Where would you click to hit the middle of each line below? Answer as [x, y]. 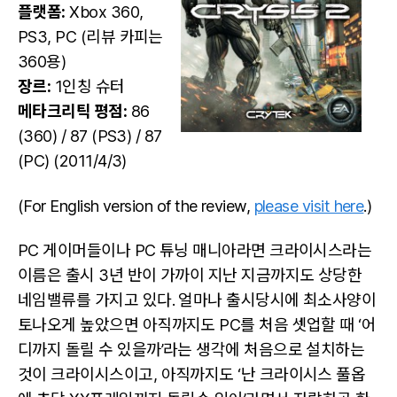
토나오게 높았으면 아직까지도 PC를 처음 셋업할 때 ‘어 [197, 325]
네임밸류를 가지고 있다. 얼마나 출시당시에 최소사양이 [197, 300]
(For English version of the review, [136, 206]
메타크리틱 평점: [73, 111]
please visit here [309, 206]
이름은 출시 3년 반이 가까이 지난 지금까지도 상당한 [190, 275]
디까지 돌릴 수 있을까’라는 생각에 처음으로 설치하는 [191, 350]
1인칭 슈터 [88, 86]
